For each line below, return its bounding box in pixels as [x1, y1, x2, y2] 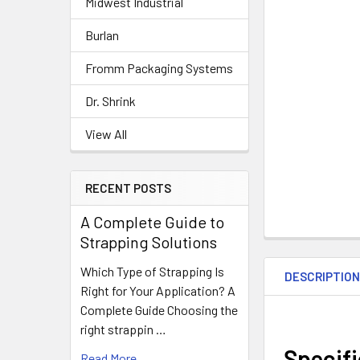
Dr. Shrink [85, 93, 136, 108]
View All [85, 126, 127, 141]
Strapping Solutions [80, 232, 217, 252]
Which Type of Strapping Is [80, 264, 224, 279]
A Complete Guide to [80, 212, 224, 231]
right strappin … [80, 321, 166, 337]
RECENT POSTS [85, 181, 171, 195]
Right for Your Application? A [80, 283, 235, 298]
